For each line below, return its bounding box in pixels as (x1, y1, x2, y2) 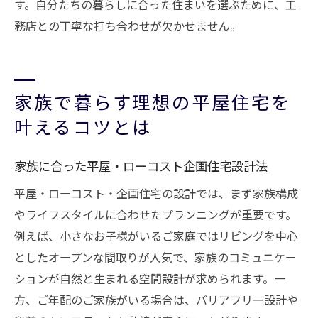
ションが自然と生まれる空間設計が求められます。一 (14, 270, 285, 287)
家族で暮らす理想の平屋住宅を (14, 89, 291, 114)
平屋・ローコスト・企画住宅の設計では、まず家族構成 (14, 185, 298, 202)
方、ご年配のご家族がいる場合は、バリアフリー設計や (14, 291, 298, 308)
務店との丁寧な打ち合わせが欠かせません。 (14, 17, 241, 34)
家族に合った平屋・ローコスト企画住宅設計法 (14, 157, 268, 175)
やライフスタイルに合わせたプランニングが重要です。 (14, 206, 297, 223)
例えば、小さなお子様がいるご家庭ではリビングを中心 (14, 227, 298, 244)
